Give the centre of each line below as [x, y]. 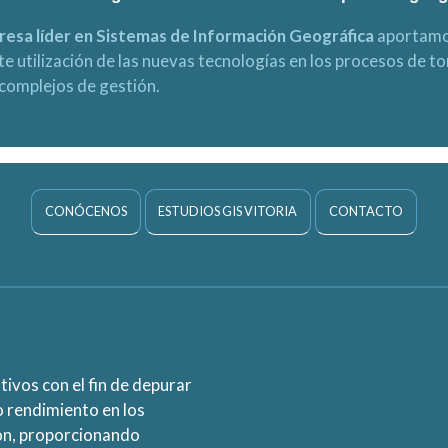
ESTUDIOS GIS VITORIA [228, 211]
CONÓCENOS [85, 211]
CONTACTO [366, 211]
